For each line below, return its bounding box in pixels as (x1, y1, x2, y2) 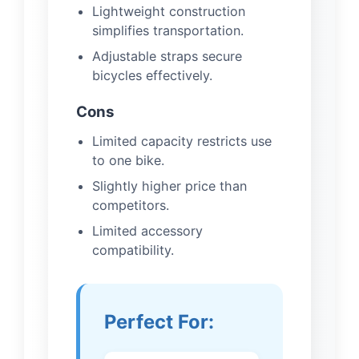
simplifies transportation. (92, 22, 244, 39)
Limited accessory (92, 223, 203, 240)
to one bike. (92, 152, 164, 169)
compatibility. (92, 242, 174, 259)
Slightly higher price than (92, 178, 247, 195)
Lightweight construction (92, 3, 245, 20)
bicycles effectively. (92, 67, 212, 84)
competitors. (92, 197, 169, 214)
